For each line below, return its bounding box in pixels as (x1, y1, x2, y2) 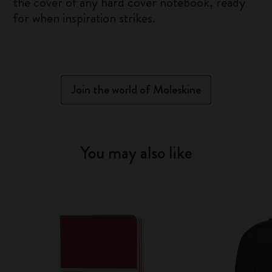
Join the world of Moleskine (71, 81, 201, 98)
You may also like (80, 141, 192, 165)
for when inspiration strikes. (13, 8, 156, 27)
